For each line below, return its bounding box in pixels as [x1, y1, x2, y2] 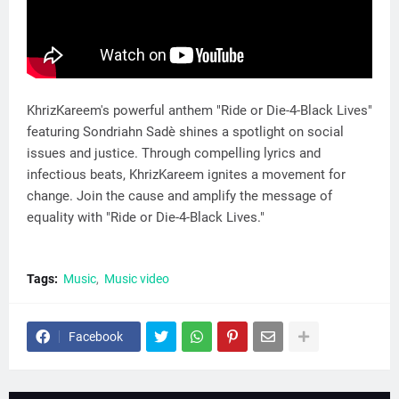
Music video [104, 272, 169, 287]
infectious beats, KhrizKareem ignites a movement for [27, 167, 346, 183]
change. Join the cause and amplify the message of [27, 188, 332, 205]
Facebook [69, 330, 123, 345]
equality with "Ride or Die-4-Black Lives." [27, 209, 265, 226]
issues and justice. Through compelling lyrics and [27, 145, 321, 162]
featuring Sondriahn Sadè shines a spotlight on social [27, 124, 344, 141]
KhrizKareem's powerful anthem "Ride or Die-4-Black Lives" [27, 102, 372, 119]
